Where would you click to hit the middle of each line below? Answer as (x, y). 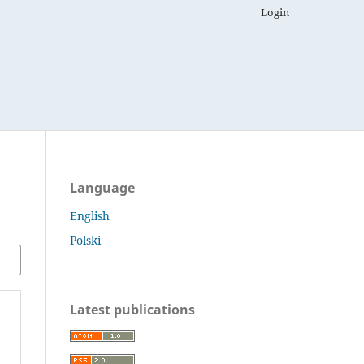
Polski (85, 240)
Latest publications (132, 309)
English (90, 215)
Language (102, 187)
